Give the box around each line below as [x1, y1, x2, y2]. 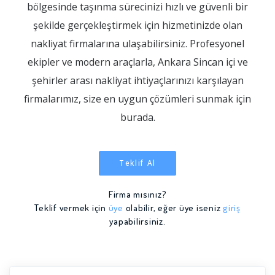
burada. [120, 110, 155, 124]
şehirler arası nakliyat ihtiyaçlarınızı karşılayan [31, 73, 244, 87]
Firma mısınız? [108, 188, 167, 200]
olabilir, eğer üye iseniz [123, 201, 223, 214]
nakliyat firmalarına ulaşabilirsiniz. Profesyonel [31, 36, 244, 50]
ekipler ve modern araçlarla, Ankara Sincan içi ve [27, 55, 248, 69]
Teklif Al [118, 157, 157, 168]
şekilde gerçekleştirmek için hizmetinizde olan [33, 18, 242, 32]
